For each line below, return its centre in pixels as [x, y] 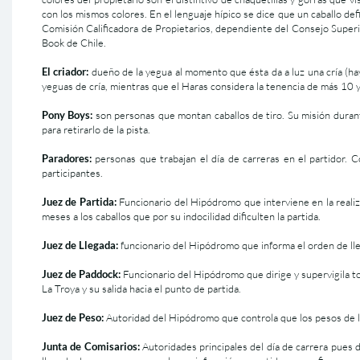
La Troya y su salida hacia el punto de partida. [141, 288]
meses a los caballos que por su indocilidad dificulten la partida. [181, 216]
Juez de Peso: [73, 317]
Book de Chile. [74, 43]
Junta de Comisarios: [91, 346]
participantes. [72, 173]
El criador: [65, 72]
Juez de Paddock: [82, 274]
